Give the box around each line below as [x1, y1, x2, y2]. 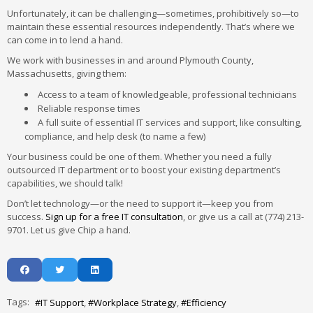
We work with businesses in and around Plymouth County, [7, 54, 254, 66]
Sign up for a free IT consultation [45, 210, 183, 223]
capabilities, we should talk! [7, 177, 123, 189]
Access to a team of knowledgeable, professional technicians [38, 88, 297, 101]
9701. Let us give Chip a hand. [7, 224, 131, 236]
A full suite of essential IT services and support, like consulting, [38, 116, 302, 129]
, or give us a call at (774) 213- [183, 210, 304, 223]
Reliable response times [38, 102, 140, 115]
